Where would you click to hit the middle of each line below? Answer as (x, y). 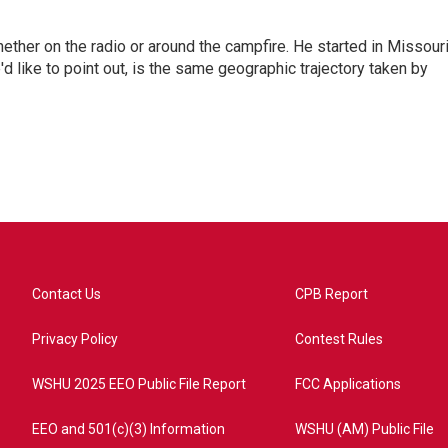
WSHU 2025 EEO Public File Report (139, 384)
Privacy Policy (75, 339)
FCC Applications (348, 384)
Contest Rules (339, 339)
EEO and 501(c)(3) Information (128, 429)
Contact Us (66, 294)
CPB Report (332, 294)
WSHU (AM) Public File (365, 429)
